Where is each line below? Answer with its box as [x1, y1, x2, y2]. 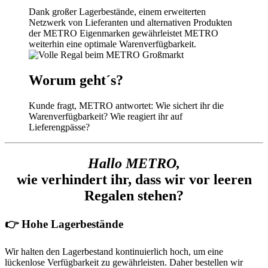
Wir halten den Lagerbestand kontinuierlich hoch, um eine [5, 246, 223, 257]
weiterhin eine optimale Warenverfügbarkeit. [29, 39, 196, 50]
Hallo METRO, [88, 155, 180, 171]
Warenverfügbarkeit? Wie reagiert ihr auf [29, 111, 182, 122]
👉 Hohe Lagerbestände [5, 217, 123, 230]
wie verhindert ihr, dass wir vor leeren [16, 171, 252, 187]
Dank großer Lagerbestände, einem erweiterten [29, 7, 206, 17]
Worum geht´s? [29, 72, 123, 89]
